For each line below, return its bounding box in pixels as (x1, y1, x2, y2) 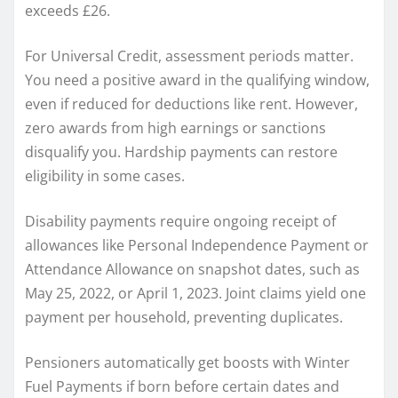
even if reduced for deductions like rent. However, (25, 93, 358, 114)
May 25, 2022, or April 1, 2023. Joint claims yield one (25, 283, 366, 303)
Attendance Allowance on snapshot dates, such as (25, 259, 360, 279)
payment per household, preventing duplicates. (25, 306, 343, 327)
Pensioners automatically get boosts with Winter (25, 352, 350, 372)
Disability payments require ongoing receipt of (25, 211, 336, 231)
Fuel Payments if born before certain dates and (25, 376, 339, 396)
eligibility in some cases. (25, 165, 185, 186)
